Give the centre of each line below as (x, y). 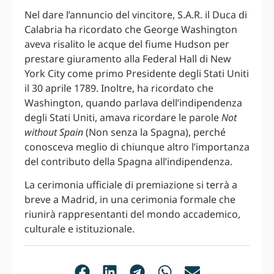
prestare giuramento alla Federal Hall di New (128, 58)
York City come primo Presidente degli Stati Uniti (137, 73)
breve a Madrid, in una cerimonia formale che (130, 200)
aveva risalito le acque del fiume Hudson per (127, 44)
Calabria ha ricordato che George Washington (131, 29)
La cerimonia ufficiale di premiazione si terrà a (131, 185)
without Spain (54, 132)
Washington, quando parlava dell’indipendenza (133, 102)
